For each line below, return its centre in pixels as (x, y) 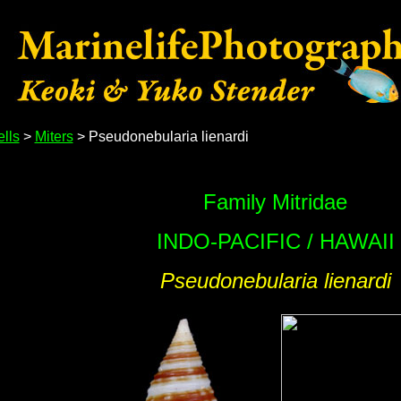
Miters (54, 137)
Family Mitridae (275, 202)
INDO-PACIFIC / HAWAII (275, 241)
